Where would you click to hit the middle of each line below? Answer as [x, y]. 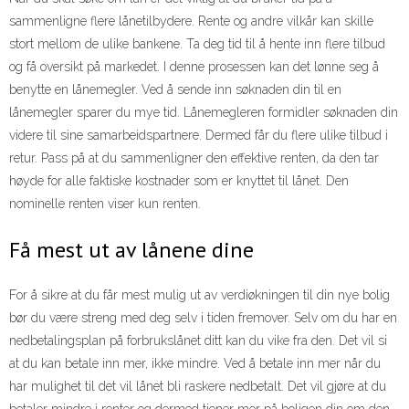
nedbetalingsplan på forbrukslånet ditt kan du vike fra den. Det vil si [198, 341]
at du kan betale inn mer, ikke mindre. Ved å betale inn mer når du [195, 364]
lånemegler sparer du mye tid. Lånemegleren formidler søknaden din [204, 112]
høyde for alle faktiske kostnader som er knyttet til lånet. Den [179, 180]
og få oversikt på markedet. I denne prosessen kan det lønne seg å [194, 66]
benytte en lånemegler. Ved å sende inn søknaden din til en [175, 89]
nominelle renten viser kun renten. [105, 203]
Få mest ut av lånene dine [131, 249]
